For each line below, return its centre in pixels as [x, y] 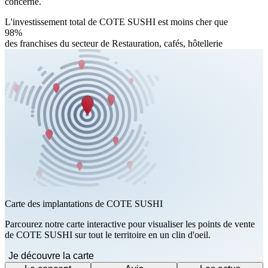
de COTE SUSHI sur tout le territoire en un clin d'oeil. [108, 235]
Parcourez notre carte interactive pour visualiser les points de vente [130, 224]
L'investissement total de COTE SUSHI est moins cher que [116, 22]
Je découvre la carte [51, 256]
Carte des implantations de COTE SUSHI [84, 204]
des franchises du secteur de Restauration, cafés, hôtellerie [114, 44]
